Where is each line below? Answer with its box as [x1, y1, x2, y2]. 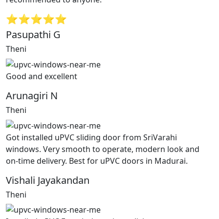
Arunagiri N [6, 88, 58, 102]
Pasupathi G [6, 28, 61, 42]
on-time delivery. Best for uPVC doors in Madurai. [6, 155, 188, 166]
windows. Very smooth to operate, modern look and [6, 143, 199, 154]
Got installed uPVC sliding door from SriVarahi [6, 131, 177, 143]
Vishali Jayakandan [6, 173, 89, 187]
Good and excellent [6, 70, 77, 82]
